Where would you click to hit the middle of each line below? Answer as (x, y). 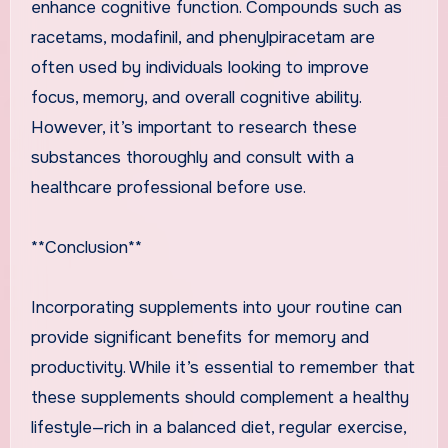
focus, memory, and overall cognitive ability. (195, 97)
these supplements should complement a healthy (219, 397)
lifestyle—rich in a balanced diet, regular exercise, (218, 427)
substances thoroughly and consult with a (192, 157)
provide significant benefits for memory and (199, 337)
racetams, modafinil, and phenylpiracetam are (202, 37)
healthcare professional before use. (168, 187)
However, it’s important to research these (193, 127)
